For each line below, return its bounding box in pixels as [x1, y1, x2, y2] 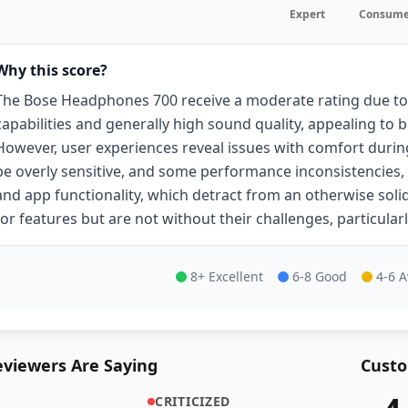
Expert [290, 6, 325, 22]
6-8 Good [292, 268, 347, 285]
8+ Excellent [190, 268, 263, 285]
